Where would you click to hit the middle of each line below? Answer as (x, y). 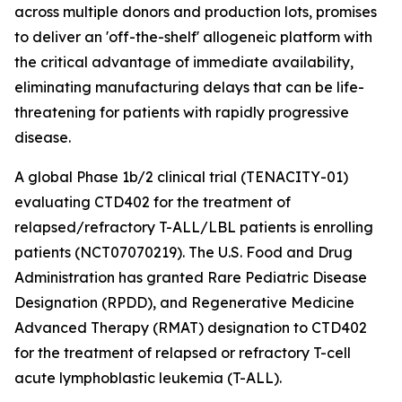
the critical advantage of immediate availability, (184, 62)
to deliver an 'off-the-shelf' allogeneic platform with (193, 37)
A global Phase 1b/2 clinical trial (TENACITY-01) (181, 177)
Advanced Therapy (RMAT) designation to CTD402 (191, 328)
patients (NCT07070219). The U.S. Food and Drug (184, 252)
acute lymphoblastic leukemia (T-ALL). (148, 378)
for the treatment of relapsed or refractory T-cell (183, 353)
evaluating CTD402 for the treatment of (153, 202)
